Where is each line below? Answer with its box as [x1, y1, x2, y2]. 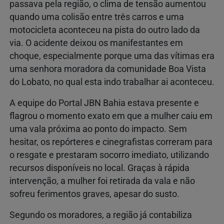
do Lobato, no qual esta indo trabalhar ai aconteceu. [9, 77, 214, 87]
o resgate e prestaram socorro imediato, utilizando [9, 150, 209, 160]
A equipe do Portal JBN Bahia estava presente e [9, 98, 199, 108]
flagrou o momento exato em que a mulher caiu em [9, 111, 212, 121]
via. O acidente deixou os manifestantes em [9, 38, 183, 48]
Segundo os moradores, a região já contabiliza [9, 210, 192, 220]
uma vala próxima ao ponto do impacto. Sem [9, 124, 187, 134]
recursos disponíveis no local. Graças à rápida [9, 163, 189, 173]
